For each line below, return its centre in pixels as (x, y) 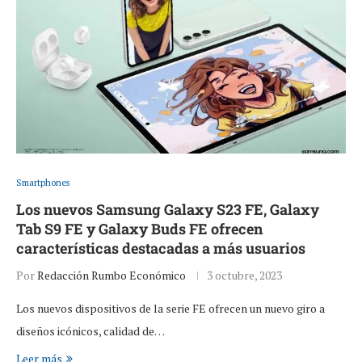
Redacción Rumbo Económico (112, 276)
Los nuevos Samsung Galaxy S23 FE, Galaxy (168, 210)
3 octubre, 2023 (244, 276)
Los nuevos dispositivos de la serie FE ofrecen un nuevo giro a (170, 309)
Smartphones (43, 183)
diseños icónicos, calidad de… (90, 331)
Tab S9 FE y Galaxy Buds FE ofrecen (139, 229)
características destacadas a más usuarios (161, 248)
